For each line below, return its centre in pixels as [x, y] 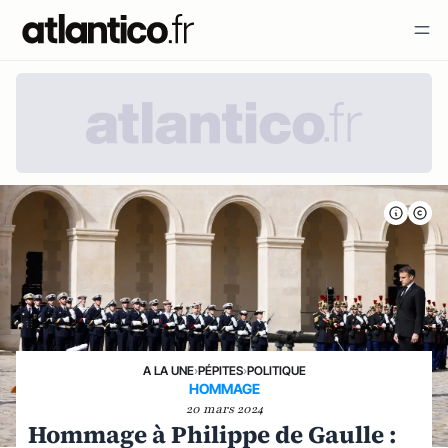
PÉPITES [220, 370]
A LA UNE [168, 370]
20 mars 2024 [224, 409]
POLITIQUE [276, 370]
